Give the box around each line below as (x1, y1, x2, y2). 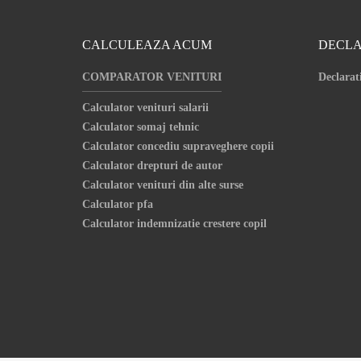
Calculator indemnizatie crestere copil (82, 218, 267, 230)
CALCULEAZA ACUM (82, 38, 212, 52)
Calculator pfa (82, 198, 153, 210)
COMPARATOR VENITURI (82, 71, 222, 83)
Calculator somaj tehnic (82, 121, 199, 133)
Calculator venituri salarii (82, 102, 209, 114)
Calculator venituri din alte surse (82, 179, 243, 191)
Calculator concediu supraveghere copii (82, 140, 274, 152)
